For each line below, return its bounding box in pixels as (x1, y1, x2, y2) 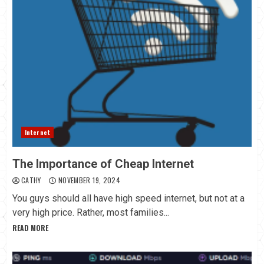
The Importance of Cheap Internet (12, 157, 194, 171)
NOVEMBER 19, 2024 (56, 175, 121, 186)
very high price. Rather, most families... (12, 207, 169, 219)
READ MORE (12, 223, 48, 233)
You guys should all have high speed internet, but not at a (12, 193, 245, 204)
